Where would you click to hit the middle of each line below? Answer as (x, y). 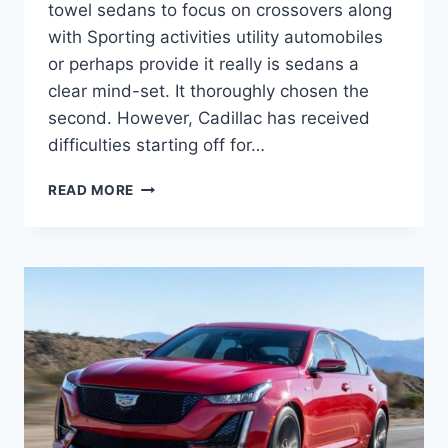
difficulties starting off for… (156, 145)
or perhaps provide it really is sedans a (203, 64)
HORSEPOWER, (188, 269)
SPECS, (160, 290)
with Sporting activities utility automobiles (215, 37)
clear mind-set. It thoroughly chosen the (208, 91)
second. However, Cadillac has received (209, 118)
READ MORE (91, 190)
